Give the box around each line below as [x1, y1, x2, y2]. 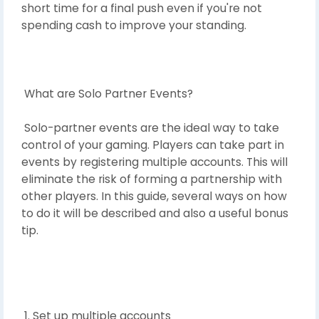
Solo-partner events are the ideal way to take [21, 120, 279, 135]
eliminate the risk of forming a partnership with [21, 171, 282, 187]
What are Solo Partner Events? [21, 85, 193, 101]
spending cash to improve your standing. [21, 17, 246, 33]
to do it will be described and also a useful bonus [21, 205, 288, 221]
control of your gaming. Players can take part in [21, 137, 284, 152]
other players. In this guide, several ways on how [21, 188, 287, 204]
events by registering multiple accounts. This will [21, 154, 288, 169]
